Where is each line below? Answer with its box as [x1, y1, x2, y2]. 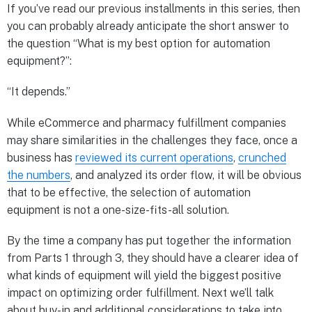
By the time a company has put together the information [7, 233, 291, 247]
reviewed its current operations [75, 150, 233, 164]
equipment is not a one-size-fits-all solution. [7, 203, 232, 217]
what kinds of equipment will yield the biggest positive [7, 268, 281, 282]
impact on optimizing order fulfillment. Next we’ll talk [7, 286, 274, 299]
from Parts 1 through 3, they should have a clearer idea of [7, 251, 299, 265]
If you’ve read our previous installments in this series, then [7, 2, 300, 16]
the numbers [7, 168, 70, 182]
